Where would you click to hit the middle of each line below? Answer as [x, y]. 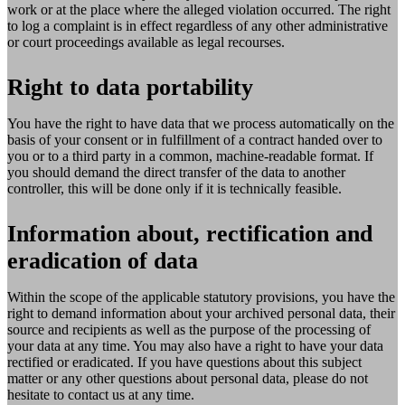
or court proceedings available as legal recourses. [146, 42]
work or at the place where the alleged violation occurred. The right [199, 10]
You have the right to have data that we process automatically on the [201, 124]
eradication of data [103, 261]
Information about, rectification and [190, 234]
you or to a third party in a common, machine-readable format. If [190, 156]
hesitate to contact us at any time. [101, 395]
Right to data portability [130, 88]
